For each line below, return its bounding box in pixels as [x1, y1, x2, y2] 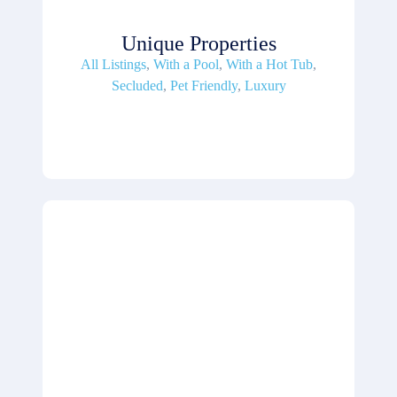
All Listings [81, 56, 146, 72]
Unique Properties [121, 31, 276, 55]
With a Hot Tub [226, 56, 313, 72]
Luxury [244, 77, 286, 93]
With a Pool [153, 56, 219, 72]
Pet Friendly [169, 77, 237, 93]
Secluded [111, 77, 163, 93]
